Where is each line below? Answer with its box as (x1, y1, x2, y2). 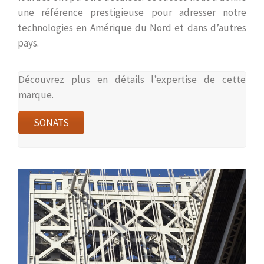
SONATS (34, 116, 69, 130)
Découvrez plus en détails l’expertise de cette (18, 73, 246, 87)
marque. (18, 88, 54, 102)
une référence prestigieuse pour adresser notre (18, 6, 246, 19)
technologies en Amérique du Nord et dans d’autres (18, 21, 246, 35)
